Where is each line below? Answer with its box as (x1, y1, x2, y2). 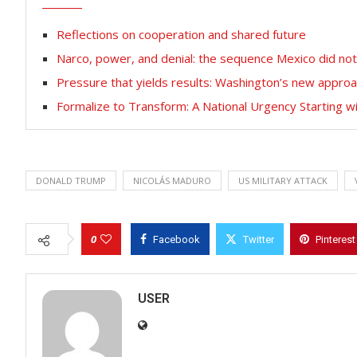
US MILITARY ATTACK (238, 175, 328, 187)
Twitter (243, 233, 274, 246)
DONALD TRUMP (36, 175, 106, 187)
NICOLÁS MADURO (133, 175, 211, 187)
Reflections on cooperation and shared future (57, 26, 306, 43)
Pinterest (316, 233, 355, 246)
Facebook (153, 233, 200, 246)
